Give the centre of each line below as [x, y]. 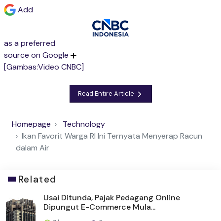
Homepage [31, 124]
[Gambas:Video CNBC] [44, 67]
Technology [84, 124]
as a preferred [30, 43]
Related [37, 179]
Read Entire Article [107, 94]
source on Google [37, 55]
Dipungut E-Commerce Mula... [99, 207]
